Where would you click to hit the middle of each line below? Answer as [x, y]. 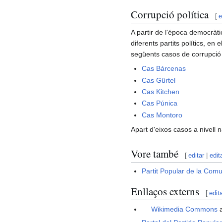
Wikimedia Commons [185, 209]
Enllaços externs [165, 191]
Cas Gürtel [159, 80]
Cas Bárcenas [164, 69]
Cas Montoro [162, 115]
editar [196, 156]
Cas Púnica [160, 103]
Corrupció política [170, 14]
